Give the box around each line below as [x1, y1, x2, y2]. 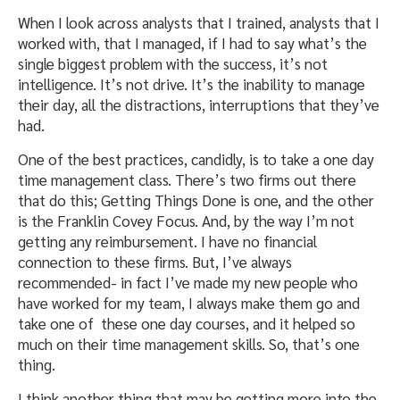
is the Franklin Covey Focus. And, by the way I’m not [18, 211, 354, 231]
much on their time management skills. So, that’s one [18, 334, 360, 354]
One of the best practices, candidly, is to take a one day [18, 149, 374, 170]
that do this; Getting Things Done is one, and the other [18, 190, 374, 211]
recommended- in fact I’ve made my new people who [18, 272, 358, 293]
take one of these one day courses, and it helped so [18, 313, 355, 334]
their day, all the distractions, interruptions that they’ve [18, 95, 379, 115]
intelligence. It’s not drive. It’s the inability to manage [18, 74, 365, 95]
